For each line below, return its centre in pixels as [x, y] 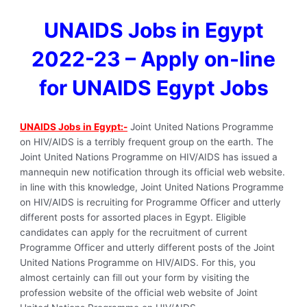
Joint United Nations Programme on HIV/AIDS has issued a [149, 157]
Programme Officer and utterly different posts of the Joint [148, 247]
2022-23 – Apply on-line [153, 59]
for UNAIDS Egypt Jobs [153, 87]
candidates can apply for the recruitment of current [134, 232]
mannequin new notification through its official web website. [153, 172]
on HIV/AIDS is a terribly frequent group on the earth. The [147, 142]
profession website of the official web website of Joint [139, 292]
